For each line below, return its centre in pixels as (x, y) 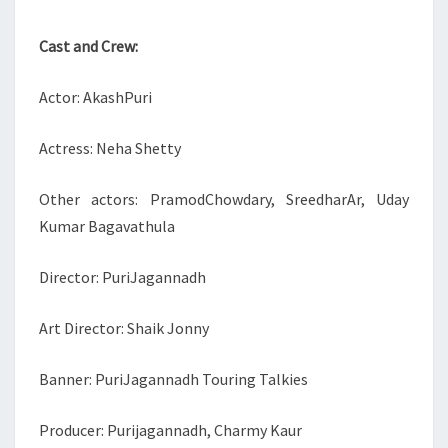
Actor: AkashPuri (95, 97)
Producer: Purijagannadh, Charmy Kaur (170, 430)
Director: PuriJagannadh (122, 277)
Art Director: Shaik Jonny (124, 328)
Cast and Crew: (88, 46)
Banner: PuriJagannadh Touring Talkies (173, 379)
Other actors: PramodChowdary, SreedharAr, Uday (224, 199)
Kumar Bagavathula (107, 226)
